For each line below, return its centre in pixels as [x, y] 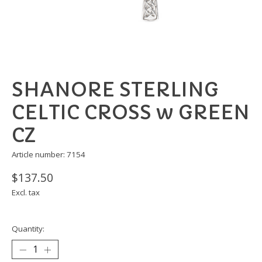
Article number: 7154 [49, 155]
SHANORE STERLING [115, 90]
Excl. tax [26, 193]
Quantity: [28, 229]
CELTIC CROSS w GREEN [131, 113]
